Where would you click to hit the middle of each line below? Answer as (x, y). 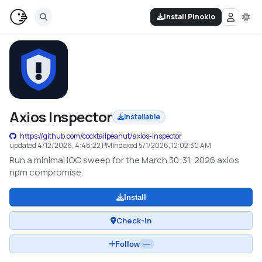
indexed (125, 145)
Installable (142, 117)
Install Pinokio (189, 17)
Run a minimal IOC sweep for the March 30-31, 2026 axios (124, 160)
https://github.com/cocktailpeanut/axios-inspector (101, 136)
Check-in (134, 220)
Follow (127, 244)
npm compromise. (46, 172)
